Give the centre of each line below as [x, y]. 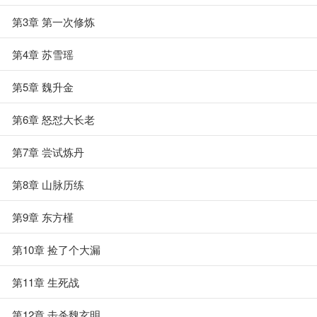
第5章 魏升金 [43, 87]
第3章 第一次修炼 [53, 22]
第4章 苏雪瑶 [43, 54]
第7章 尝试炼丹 [48, 152]
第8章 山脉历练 [48, 184]
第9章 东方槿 [43, 217]
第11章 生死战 [46, 282]
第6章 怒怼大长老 [53, 119]
